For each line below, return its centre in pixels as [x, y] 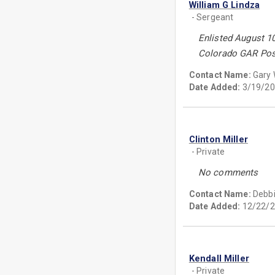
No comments [228, 172]
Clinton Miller [218, 139]
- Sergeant [212, 17]
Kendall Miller [219, 258]
